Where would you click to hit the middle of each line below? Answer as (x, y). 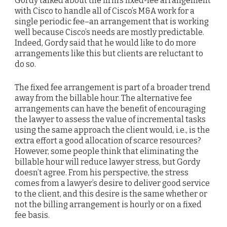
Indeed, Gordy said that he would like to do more (105, 43)
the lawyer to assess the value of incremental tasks (110, 120)
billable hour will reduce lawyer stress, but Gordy (107, 162)
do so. (25, 64)
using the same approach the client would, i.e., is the (112, 130)
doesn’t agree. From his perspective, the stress (102, 173)
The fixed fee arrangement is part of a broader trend (112, 88)
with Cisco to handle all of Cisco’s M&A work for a (105, 11)
